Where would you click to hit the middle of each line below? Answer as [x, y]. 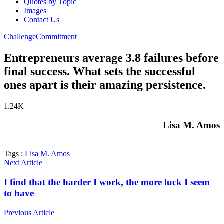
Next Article [23, 163]
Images [35, 10]
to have [19, 193]
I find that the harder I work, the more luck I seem [107, 182]
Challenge [20, 36]
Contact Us [42, 19]
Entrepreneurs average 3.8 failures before [111, 58]
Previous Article [29, 212]
